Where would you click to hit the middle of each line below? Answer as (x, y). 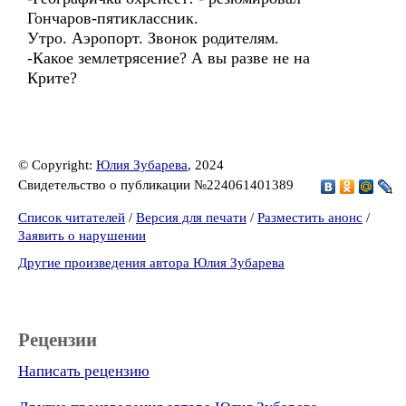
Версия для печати (191, 217)
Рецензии (58, 340)
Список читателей (72, 217)
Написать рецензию (84, 371)
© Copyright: (57, 165)
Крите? (52, 78)
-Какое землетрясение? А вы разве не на (169, 58)
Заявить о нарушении (82, 236)
